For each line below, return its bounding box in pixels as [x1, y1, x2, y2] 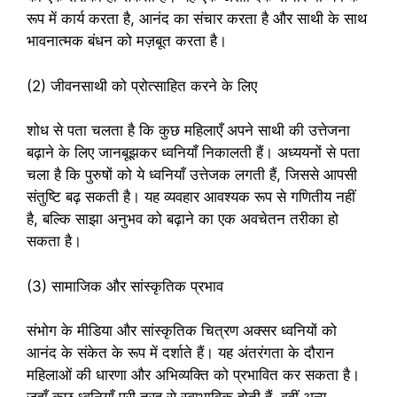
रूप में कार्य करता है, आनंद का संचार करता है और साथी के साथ [27, 10, 367, 28]
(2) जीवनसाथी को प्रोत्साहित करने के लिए [27, 76, 257, 95]
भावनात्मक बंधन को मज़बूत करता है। [27, 32, 227, 51]
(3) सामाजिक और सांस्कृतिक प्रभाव [27, 276, 223, 295]
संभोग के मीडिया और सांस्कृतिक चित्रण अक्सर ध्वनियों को [27, 322, 337, 340]
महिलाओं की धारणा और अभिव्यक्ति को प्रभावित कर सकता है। [27, 366, 360, 385]
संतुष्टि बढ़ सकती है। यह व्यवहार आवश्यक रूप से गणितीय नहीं [27, 188, 355, 206]
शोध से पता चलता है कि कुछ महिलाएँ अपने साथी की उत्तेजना [27, 121, 350, 140]
